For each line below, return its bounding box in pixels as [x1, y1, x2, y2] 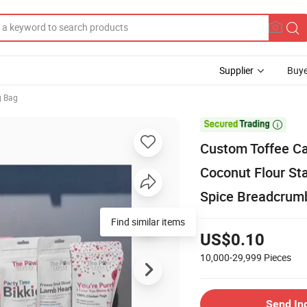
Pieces [264, 250, 291, 264]
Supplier [219, 64, 254, 77]
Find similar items [111, 214, 185, 228]
